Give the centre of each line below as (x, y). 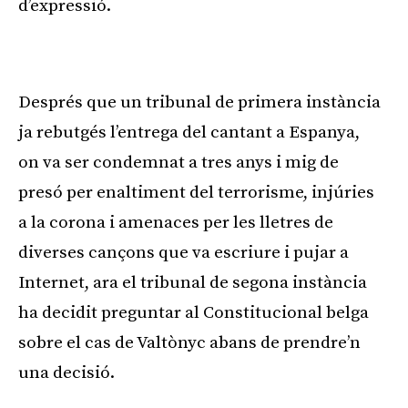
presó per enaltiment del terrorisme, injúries (196, 192)
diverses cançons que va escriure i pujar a (184, 252)
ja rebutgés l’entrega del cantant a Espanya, (189, 132)
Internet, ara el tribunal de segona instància (193, 282)
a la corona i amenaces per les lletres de (176, 222)
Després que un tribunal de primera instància (199, 102)
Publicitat (199, 53)
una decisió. (66, 372)
